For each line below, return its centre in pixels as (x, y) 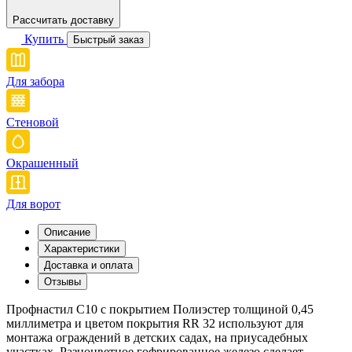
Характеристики (82, 248)
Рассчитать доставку (63, 20)
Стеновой (33, 122)
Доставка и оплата (88, 265)
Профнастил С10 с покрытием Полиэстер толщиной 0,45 (160, 309)
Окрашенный (42, 163)
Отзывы (62, 281)
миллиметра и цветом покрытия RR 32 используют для (155, 323)
